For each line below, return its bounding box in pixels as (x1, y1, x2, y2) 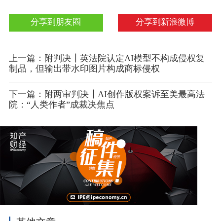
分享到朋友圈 (31, 17, 81, 27)
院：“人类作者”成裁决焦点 (8, 100, 114, 110)
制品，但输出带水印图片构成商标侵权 (8, 64, 160, 74)
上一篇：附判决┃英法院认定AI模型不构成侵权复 (8, 54, 205, 63)
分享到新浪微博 (136, 17, 195, 27)
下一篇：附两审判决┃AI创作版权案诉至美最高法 (8, 90, 205, 99)
